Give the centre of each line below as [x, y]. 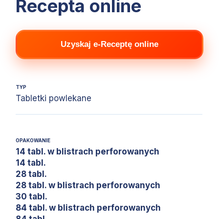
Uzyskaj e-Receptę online [109, 44]
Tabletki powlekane [54, 98]
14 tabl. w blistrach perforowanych [88, 151]
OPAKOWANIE [33, 140]
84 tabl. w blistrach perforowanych [88, 208]
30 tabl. [32, 196]
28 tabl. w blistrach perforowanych [88, 185]
